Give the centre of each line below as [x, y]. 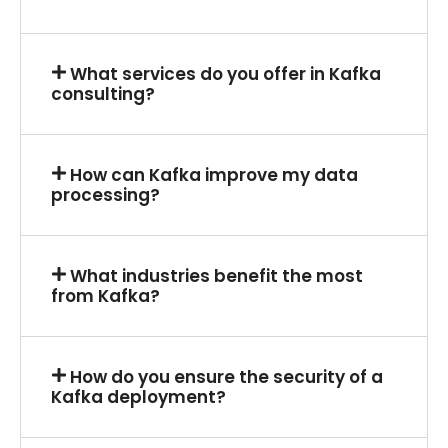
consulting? [103, 94]
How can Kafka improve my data [214, 175]
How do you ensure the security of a [227, 377]
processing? [105, 195]
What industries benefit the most [217, 276]
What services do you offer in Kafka [226, 74]
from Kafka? [105, 296]
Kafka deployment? [138, 397]
